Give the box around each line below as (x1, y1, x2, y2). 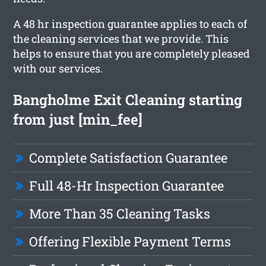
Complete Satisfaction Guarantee (29, 148, 228, 166)
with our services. (13, 61, 103, 75)
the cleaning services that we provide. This (13, 31, 229, 46)
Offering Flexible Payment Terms (29, 232, 232, 250)
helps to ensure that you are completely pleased (13, 46, 251, 61)
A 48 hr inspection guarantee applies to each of (13, 16, 248, 31)
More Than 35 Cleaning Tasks (29, 204, 211, 222)
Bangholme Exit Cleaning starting (13, 90, 243, 109)
